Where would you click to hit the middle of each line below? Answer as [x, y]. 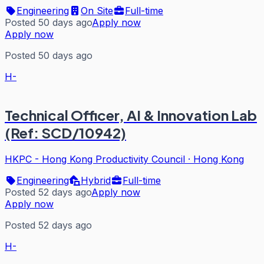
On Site [97, 10]
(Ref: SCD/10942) [65, 132]
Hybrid [96, 180]
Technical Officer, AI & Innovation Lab [131, 115]
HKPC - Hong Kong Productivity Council [95, 159]
